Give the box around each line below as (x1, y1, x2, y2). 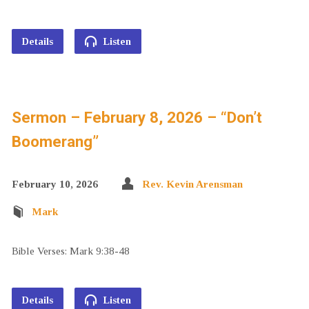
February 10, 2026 (11, 178, 98, 190)
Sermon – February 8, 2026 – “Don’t (11, 108, 262, 126)
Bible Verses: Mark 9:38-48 (11, 245, 130, 257)
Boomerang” (11, 132, 99, 150)
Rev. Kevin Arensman (141, 178, 243, 190)
